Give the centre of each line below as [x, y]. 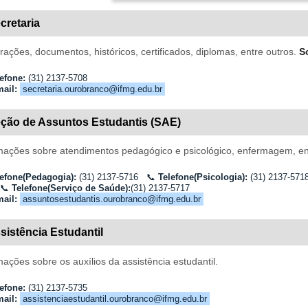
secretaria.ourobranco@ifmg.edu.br [92, 89]
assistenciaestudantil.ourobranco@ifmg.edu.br [114, 298]
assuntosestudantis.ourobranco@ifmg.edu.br [111, 199]
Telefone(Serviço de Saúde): [71, 188]
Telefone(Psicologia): [202, 177]
